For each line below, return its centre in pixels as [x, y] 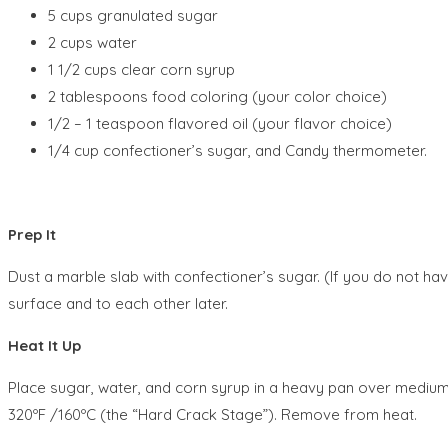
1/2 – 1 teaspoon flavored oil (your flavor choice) [220, 123]
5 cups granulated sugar [133, 15]
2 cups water [92, 42]
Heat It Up [44, 345]
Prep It [32, 234]
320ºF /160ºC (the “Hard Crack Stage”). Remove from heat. [212, 414]
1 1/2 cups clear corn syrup [141, 69]
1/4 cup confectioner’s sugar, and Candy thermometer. [237, 150]
